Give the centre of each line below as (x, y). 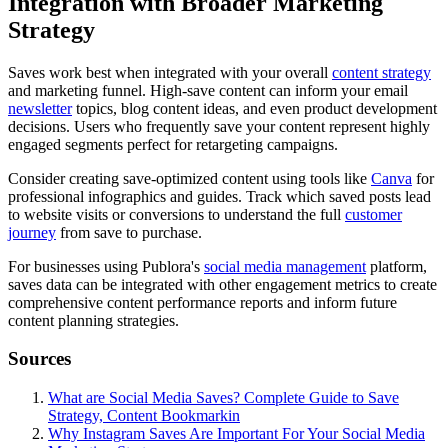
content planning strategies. (93, 320)
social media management (285, 266)
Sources (39, 359)
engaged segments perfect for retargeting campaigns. (173, 144)
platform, (396, 266)
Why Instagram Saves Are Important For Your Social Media (236, 433)
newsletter (40, 108)
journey (32, 232)
